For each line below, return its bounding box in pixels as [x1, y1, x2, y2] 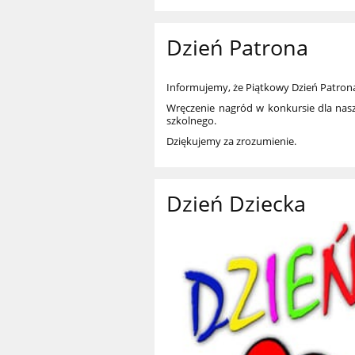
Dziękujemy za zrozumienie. [166, 133, 297, 148]
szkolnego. [166, 113, 217, 128]
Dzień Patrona [166, 32, 309, 62]
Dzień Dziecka [166, 189, 307, 218]
